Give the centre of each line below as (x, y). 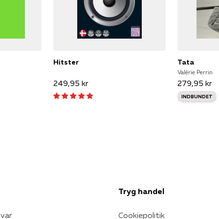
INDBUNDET (197, 96)
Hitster (66, 62)
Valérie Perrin (195, 72)
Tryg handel (141, 191)
